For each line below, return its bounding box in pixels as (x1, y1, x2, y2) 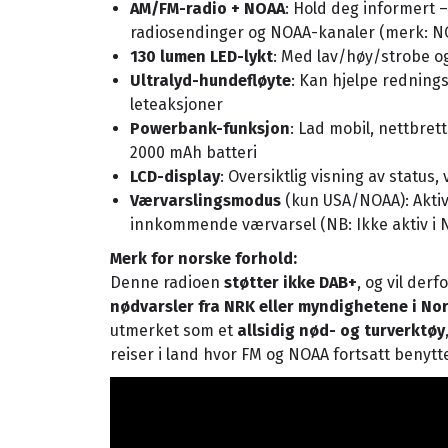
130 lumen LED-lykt (130, 46, 273, 66)
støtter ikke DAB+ (224, 272, 357, 292)
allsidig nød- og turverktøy (237, 320, 445, 340)
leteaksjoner (130, 94, 223, 114)
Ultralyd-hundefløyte (130, 70, 291, 90)
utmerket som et (110, 320, 237, 340)
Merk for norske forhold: (110, 248, 297, 268)
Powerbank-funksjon (130, 118, 290, 138)
